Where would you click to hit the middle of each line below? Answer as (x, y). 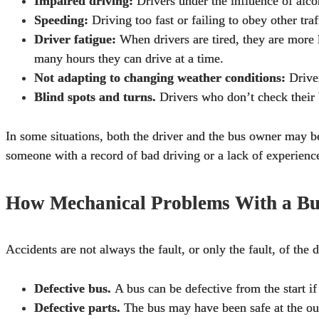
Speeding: (61, 20)
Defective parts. (77, 308)
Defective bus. (73, 289)
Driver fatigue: (75, 40)
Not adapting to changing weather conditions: (160, 78)
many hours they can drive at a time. (129, 59)
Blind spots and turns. (95, 97)
